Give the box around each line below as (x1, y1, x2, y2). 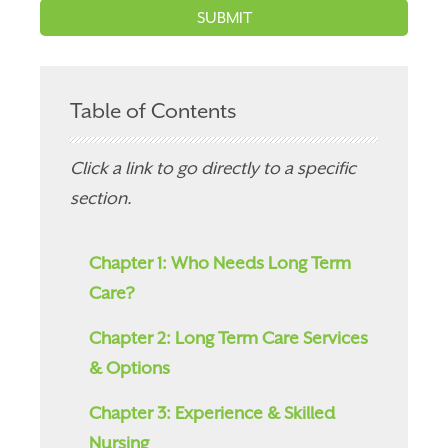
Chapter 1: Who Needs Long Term (89, 253, 352, 274)
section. (70, 188, 133, 209)
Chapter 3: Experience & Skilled (89, 403, 336, 424)
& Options (89, 358, 171, 379)
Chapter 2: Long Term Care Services (89, 328, 369, 349)
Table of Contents (70, 99, 237, 124)
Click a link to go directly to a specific (70, 158, 357, 179)
